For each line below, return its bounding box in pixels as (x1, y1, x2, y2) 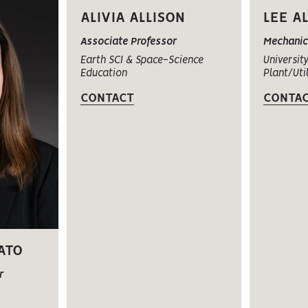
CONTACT (80, 92, 134, 104)
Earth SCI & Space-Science (80, 55, 203, 65)
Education (80, 68, 127, 78)
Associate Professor (80, 36, 177, 47)
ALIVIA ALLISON (80, 11, 185, 25)
